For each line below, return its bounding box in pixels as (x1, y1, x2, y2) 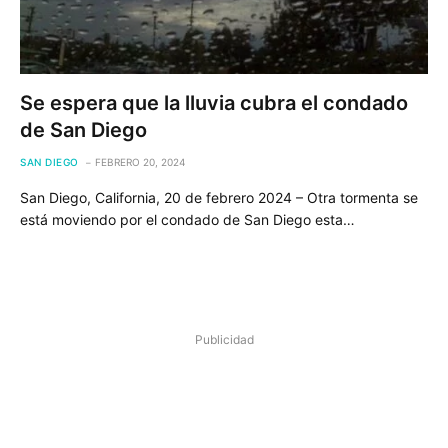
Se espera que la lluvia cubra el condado (20, 90, 408, 115)
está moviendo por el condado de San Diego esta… (20, 210, 355, 228)
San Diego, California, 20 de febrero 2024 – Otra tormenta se (20, 188, 418, 206)
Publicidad (194, 331, 254, 347)
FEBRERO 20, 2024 (94, 155, 185, 168)
